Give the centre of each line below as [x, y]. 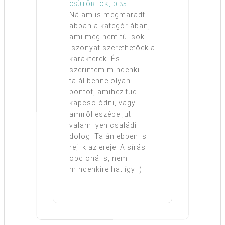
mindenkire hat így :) [106, 169]
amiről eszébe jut [100, 114]
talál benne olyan [100, 81]
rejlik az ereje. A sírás [107, 147]
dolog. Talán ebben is [108, 136]
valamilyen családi [103, 125]
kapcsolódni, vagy [102, 103]
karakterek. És [95, 59]
